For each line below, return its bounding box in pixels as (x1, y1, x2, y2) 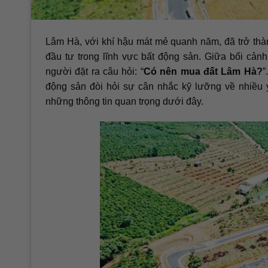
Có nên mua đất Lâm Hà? (143, 66, 263, 77)
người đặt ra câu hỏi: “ (45, 66, 144, 77)
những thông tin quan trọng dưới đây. (45, 96, 203, 107)
